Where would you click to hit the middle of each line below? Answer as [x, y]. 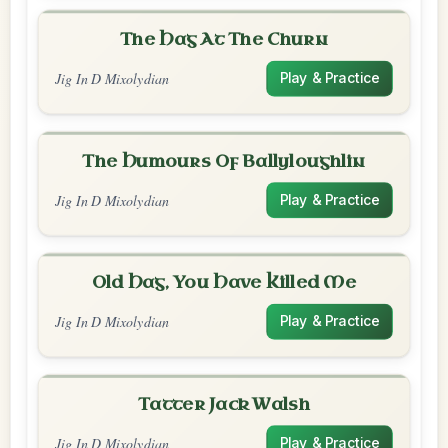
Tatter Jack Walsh [224, 404]
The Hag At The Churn [224, 39]
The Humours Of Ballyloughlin [224, 161]
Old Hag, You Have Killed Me [224, 282]
